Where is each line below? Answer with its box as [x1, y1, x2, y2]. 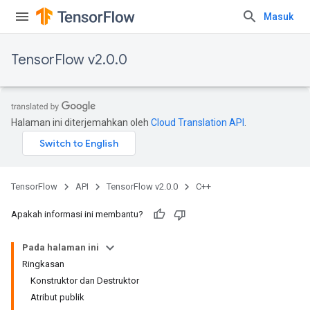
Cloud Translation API [151, 117, 244, 128]
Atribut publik [30, 292, 84, 302]
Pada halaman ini [22, 242, 99, 253]
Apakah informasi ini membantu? [11, 209, 143, 219]
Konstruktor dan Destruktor [30, 275, 139, 286]
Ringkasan [22, 259, 64, 269]
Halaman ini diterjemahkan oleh [11, 117, 151, 128]
